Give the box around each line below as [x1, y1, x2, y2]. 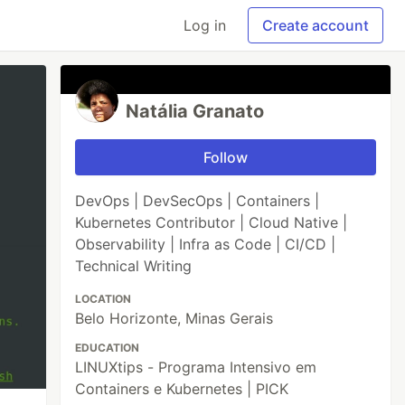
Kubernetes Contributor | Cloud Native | [75, 213, 348, 231]
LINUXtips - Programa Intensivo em [75, 358, 317, 376]
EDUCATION [75, 341, 140, 354]
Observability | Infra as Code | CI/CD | [75, 235, 336, 253]
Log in [184, 16, 226, 34]
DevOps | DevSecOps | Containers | [75, 192, 320, 210]
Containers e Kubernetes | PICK [75, 380, 289, 398]
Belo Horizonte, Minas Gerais [75, 309, 274, 327]
